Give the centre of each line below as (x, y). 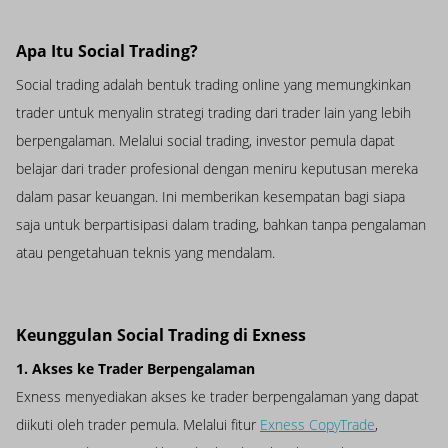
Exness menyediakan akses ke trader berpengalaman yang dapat (217, 397)
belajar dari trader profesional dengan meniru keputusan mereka (217, 169)
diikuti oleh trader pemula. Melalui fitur (138, 425)
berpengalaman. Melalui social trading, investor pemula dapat (205, 141)
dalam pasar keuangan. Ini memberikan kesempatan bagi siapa (210, 197)
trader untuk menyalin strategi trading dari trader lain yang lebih (213, 113)
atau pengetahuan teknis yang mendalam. (145, 253)
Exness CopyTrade (317, 425)
